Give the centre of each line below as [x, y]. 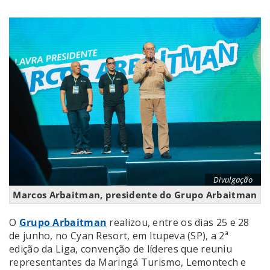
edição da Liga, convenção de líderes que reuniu [121, 249]
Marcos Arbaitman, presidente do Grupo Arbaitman [135, 194]
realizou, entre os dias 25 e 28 [178, 222]
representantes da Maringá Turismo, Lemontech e [128, 262]
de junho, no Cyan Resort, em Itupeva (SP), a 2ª [119, 235]
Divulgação [233, 179]
